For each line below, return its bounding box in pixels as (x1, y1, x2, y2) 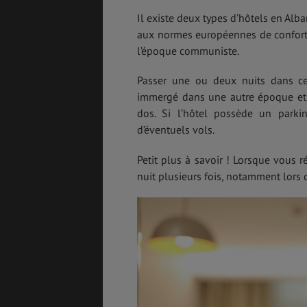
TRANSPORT (60, 267, 94, 275)
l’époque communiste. (137, 44, 239, 58)
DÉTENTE (65, 131, 89, 139)
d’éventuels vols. (137, 123, 214, 137)
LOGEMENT (10, 267, 41, 275)
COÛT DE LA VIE (56, 199, 98, 208)
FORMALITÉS (8, 199, 43, 208)
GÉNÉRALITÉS (8, 131, 44, 139)
